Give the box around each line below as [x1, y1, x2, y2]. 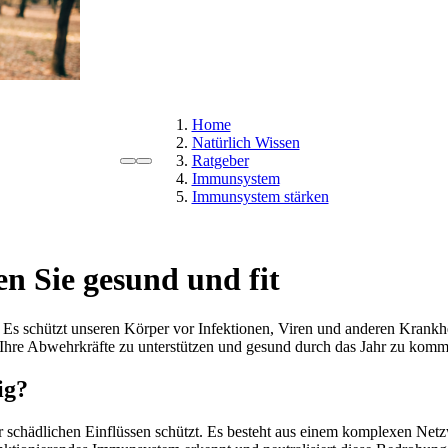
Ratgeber [191, 152, 249, 169]
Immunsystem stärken [191, 188, 329, 205]
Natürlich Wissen [191, 134, 300, 151]
